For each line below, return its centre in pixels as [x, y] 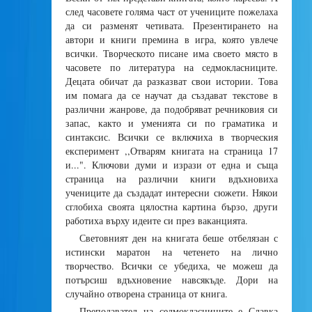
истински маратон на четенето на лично [172, 252]
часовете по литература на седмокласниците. [172, 67]
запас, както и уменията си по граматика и [172, 123]
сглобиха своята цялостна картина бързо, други [172, 206]
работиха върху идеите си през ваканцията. [157, 220]
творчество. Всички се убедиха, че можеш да [172, 266]
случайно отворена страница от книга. [147, 294]
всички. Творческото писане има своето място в [172, 53]
